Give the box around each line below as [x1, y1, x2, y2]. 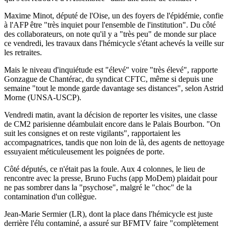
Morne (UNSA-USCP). [4, 93, 81, 102]
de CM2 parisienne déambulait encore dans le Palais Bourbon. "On [4, 119, 220, 128]
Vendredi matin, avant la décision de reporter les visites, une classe [4, 110, 217, 119]
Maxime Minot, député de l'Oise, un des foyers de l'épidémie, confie [4, 11, 223, 20]
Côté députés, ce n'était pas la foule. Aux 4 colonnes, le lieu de [4, 164, 205, 173]
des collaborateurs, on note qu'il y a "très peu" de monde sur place [4, 29, 216, 38]
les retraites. [4, 48, 42, 57]
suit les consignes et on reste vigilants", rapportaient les [4, 128, 180, 138]
